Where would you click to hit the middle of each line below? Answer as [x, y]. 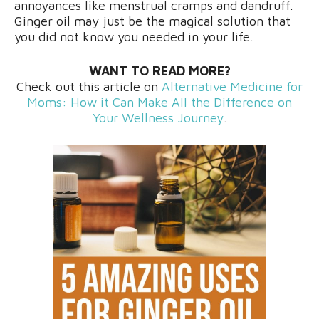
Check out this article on [89, 86]
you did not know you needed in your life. [136, 36]
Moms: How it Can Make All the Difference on [159, 102]
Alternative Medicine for [232, 86]
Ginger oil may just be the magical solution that [152, 21]
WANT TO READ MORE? [159, 70]
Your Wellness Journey [158, 117]
